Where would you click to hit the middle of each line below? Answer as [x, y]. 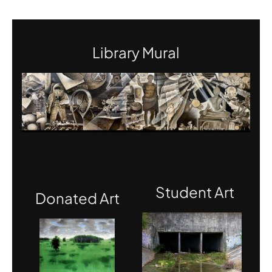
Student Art [195, 192]
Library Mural [136, 52]
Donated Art [77, 198]
